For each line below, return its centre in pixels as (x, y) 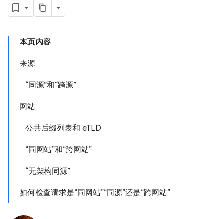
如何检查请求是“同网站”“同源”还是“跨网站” (95, 193)
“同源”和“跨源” (51, 85)
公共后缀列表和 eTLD (63, 128)
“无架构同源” (48, 171)
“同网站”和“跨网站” (59, 150)
